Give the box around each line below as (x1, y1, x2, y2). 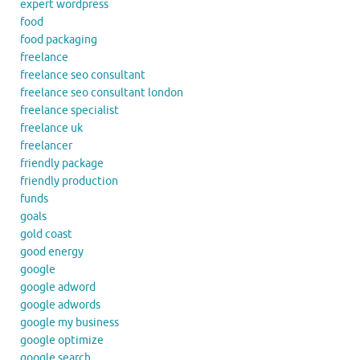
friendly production (20, 174, 118, 189)
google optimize (20, 333, 104, 348)
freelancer (20, 139, 72, 153)
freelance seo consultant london (20, 86, 183, 100)
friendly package (20, 157, 104, 171)
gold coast (20, 227, 72, 242)
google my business (20, 316, 119, 330)
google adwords (20, 298, 100, 313)
